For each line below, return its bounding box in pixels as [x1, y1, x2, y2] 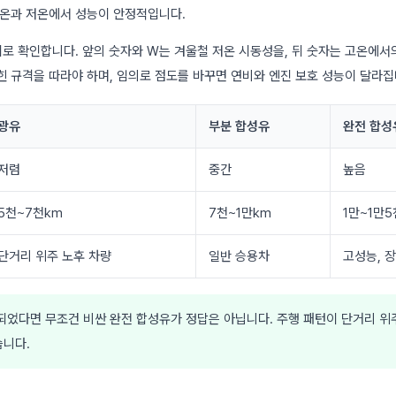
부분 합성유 [209, 118, 270, 134]
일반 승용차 [209, 247, 270, 264]
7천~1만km [209, 204, 271, 221]
